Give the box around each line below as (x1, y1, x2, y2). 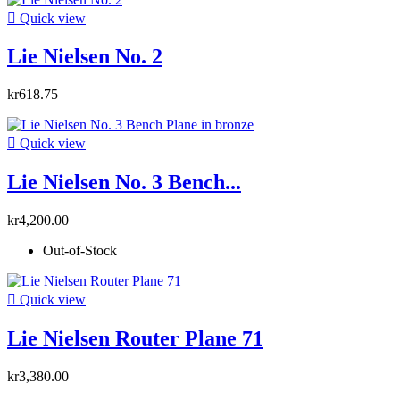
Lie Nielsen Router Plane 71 (7, 327, 263, 351)
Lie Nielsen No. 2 (7, 45, 162, 69)
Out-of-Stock (43, 243, 117, 259)
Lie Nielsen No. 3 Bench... (7, 171, 241, 195)
